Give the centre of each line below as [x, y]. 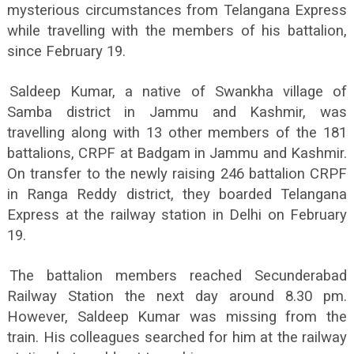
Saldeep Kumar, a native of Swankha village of [178, 92]
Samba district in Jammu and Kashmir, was [177, 112]
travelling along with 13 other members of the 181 [177, 133]
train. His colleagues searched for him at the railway [177, 337]
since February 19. [66, 51]
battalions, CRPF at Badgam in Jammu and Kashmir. [177, 153]
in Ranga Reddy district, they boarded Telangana [177, 194]
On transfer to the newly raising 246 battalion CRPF [177, 174]
